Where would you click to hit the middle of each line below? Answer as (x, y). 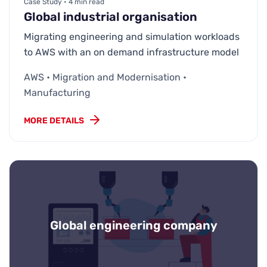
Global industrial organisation (111, 17)
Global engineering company (133, 225)
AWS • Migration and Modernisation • (105, 77)
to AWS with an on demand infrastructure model (131, 52)
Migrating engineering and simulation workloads (132, 37)
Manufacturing (57, 93)
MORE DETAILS (54, 121)
